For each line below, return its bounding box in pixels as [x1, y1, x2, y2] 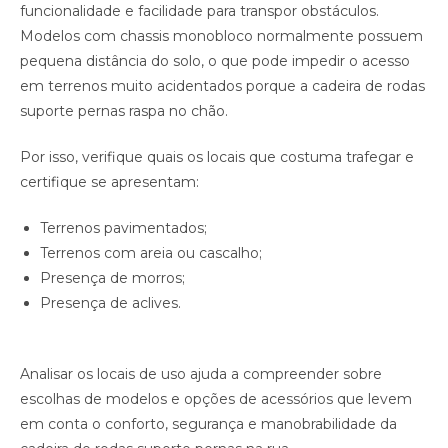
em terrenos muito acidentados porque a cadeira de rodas [20, 77, 425, 96]
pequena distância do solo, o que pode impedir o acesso [20, 52, 410, 71]
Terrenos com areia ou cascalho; [40, 244, 262, 263]
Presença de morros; [40, 269, 185, 288]
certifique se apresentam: [20, 173, 199, 192]
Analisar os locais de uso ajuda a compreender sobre [20, 365, 382, 384]
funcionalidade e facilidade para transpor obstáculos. [20, 2, 379, 21]
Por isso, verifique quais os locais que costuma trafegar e [20, 148, 414, 167]
